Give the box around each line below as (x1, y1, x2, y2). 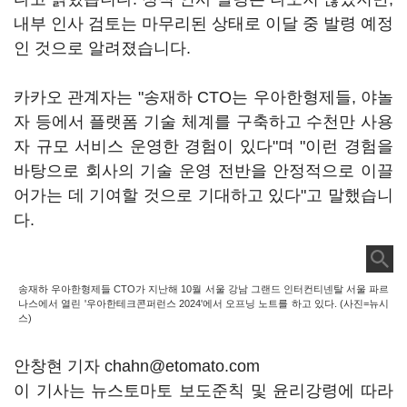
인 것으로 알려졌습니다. (14, 39, 191, 57)
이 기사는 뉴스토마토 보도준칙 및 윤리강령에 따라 (14, 382, 393, 400)
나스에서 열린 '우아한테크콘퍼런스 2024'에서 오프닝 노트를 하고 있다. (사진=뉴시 (18, 298, 389, 309)
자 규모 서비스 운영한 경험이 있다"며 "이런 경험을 (14, 137, 393, 155)
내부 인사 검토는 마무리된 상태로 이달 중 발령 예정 (14, 15, 393, 33)
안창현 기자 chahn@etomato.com (14, 357, 260, 375)
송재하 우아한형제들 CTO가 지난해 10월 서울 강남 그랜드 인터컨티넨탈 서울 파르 (18, 283, 389, 294)
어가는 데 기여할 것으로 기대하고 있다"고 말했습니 (14, 186, 393, 204)
